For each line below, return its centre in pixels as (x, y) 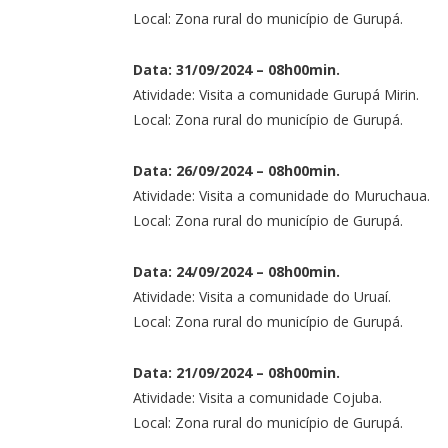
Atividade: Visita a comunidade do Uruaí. (262, 296)
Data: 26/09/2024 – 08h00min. (236, 170)
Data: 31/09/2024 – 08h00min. (236, 69)
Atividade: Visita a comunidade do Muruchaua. (281, 195)
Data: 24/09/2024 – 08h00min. (236, 271)
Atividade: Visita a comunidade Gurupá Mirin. (276, 94)
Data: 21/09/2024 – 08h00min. (236, 372)
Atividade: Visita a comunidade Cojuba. (257, 397)
